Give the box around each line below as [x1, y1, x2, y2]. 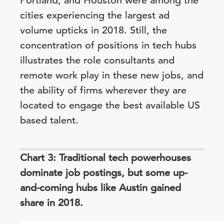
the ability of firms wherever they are [20, 84, 186, 96]
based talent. [20, 114, 78, 126]
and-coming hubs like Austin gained [20, 181, 181, 194]
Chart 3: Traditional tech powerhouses [20, 151, 191, 164]
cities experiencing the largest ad [20, 9, 169, 21]
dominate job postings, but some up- [20, 166, 187, 179]
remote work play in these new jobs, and [20, 69, 203, 81]
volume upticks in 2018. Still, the [20, 24, 167, 36]
